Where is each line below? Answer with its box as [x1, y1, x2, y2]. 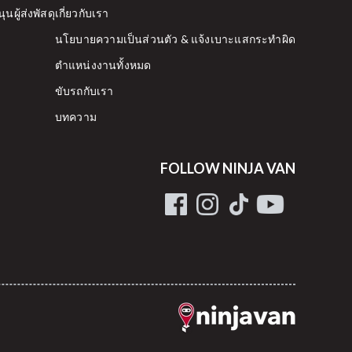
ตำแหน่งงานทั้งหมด [54, 58, 152, 72]
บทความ [54, 110, 97, 124]
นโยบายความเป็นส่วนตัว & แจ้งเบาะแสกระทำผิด [54, 32, 295, 46]
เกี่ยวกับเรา [54, 6, 109, 20]
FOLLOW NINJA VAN [160, 159, 295, 178]
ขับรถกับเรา [54, 84, 114, 98]
